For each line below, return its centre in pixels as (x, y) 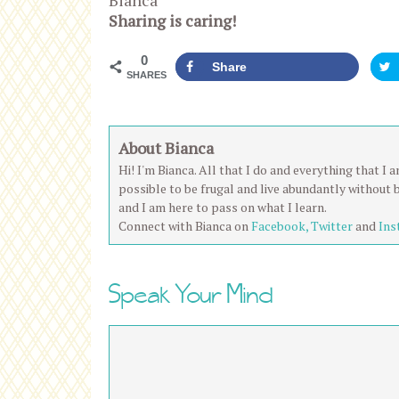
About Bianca (166, 147)
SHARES (147, 74)
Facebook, (281, 225)
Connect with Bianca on (185, 225)
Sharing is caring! (172, 20)
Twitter (332, 225)
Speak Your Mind (191, 293)
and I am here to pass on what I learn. (223, 207)
